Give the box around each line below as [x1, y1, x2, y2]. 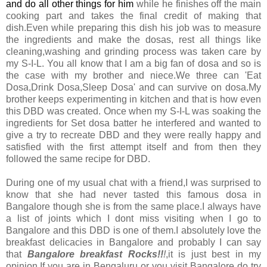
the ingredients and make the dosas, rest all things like [6, 35, 261, 45]
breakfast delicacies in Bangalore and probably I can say [6, 237, 261, 248]
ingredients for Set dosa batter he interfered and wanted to [6, 118, 261, 129]
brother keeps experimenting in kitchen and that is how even [6, 94, 261, 105]
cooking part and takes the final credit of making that [6, 11, 261, 21]
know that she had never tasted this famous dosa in [6, 190, 261, 200]
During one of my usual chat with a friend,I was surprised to [6, 178, 261, 188]
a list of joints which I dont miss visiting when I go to [6, 213, 261, 224]
